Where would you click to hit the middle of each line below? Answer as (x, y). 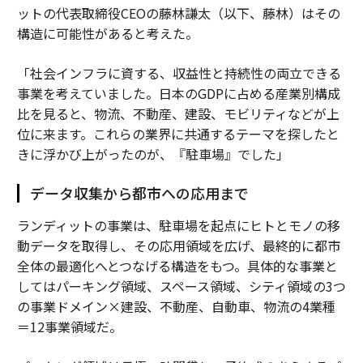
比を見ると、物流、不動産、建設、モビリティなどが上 (178, 113)
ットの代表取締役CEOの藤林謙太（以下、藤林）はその (178, 13)
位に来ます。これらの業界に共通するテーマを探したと (178, 133)
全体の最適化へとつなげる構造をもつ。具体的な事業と (177, 265)
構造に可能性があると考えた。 (107, 33)
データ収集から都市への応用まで (139, 192)
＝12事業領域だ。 (69, 326)
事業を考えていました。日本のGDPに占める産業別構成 (178, 93)
